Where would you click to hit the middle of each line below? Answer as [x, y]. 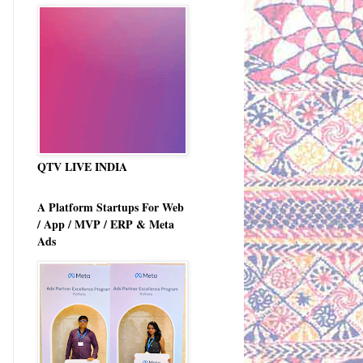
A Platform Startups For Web [111, 207]
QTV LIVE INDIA [82, 166]
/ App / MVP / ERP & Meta [106, 224]
